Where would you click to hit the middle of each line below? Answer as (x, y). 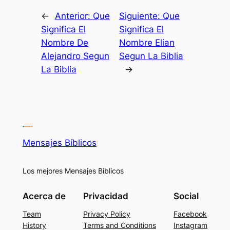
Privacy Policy (107, 214)
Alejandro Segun (75, 56)
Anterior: (74, 16)
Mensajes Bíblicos (59, 142)
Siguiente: (141, 16)
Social (186, 196)
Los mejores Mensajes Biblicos (73, 170)
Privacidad (106, 196)
